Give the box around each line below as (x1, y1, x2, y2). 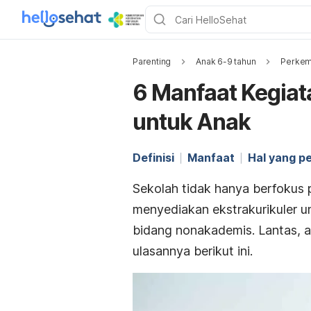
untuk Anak (133, 108, 251, 135)
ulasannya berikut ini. (133, 244, 253, 258)
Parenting (133, 56, 171, 67)
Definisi (133, 151, 174, 165)
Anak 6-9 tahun (196, 56, 256, 67)
